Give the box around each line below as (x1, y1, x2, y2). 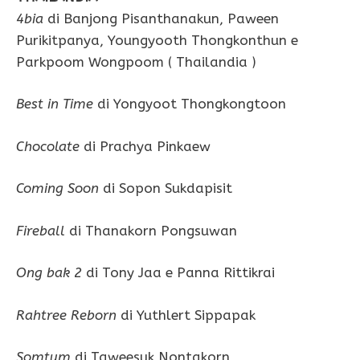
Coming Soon (16, 180, 99, 197)
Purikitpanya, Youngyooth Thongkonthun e (16, 31, 298, 48)
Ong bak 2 (16, 264, 82, 281)
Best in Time (16, 96, 93, 112)
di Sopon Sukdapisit (99, 180, 232, 197)
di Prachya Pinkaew (80, 137, 211, 154)
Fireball (16, 222, 65, 239)
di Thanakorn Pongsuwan (65, 222, 237, 239)
